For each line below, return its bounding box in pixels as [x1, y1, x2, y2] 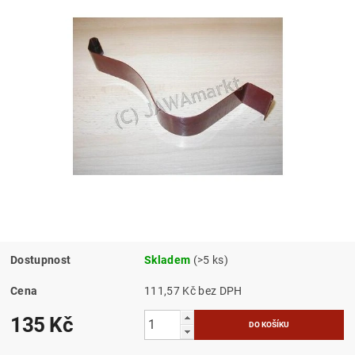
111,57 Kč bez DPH [198, 284, 242, 297]
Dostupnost [10, 253, 71, 266]
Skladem [144, 253, 191, 266]
